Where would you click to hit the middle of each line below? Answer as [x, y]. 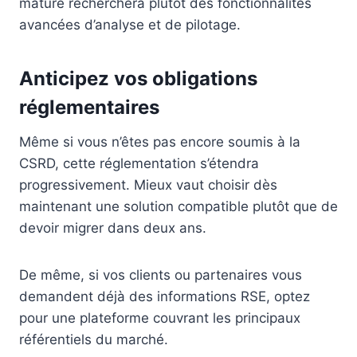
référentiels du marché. [94, 339]
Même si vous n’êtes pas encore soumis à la [160, 141]
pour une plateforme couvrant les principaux [160, 318]
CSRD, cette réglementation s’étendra [139, 163]
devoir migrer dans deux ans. [113, 228]
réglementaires [89, 107]
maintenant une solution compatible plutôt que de [178, 206]
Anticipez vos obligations [138, 78]
